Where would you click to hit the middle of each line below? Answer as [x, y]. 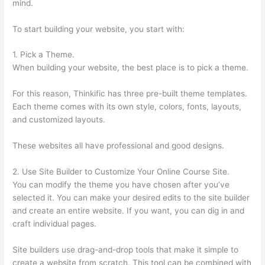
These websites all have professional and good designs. [119, 146]
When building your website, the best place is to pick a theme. [131, 68]
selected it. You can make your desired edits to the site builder [131, 198]
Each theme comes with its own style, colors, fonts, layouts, [127, 107]
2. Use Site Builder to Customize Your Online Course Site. [121, 172]
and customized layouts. [59, 120]
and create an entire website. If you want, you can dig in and [129, 211]
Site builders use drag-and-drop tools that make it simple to [126, 249]
